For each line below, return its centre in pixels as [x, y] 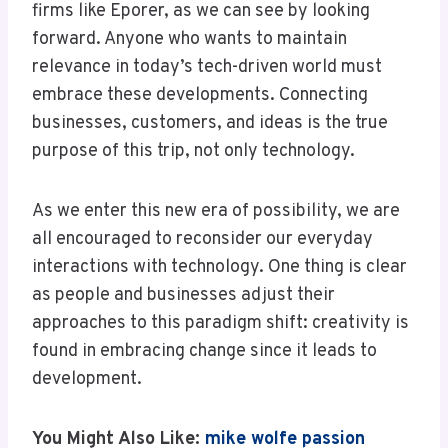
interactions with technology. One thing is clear [219, 268]
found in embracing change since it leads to [204, 352]
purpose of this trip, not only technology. [193, 152]
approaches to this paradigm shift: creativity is [220, 324]
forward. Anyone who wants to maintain [189, 40]
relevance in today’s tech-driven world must [207, 68]
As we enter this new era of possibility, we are [216, 212]
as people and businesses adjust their [183, 296]
